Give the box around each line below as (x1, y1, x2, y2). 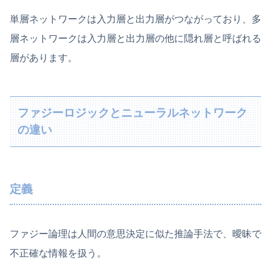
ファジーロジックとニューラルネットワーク (18, 106, 248, 119)
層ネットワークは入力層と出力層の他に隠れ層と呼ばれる (10, 33, 261, 44)
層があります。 (10, 53, 77, 64)
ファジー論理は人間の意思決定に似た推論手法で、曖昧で (10, 228, 261, 239)
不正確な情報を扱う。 (10, 247, 106, 258)
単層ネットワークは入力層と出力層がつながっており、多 (10, 14, 261, 25)
